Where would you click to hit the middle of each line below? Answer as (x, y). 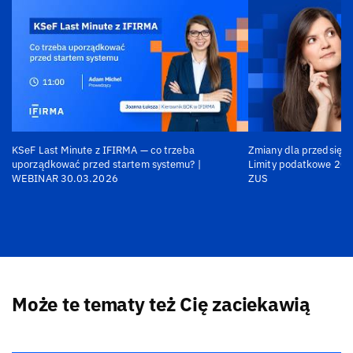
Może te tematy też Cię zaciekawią (161, 305)
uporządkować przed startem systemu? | (106, 165)
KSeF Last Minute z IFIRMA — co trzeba (103, 150)
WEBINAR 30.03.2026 (65, 179)
